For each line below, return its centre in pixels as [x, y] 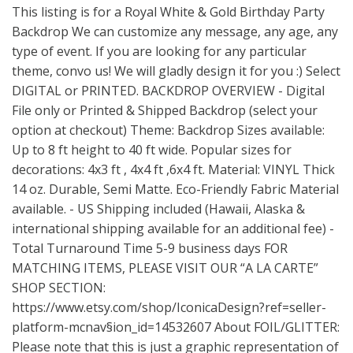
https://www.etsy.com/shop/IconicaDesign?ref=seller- [169, 307]
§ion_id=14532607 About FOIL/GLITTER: [223, 327]
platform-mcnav [59, 327]
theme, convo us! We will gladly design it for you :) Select [176, 71]
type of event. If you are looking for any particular [159, 51]
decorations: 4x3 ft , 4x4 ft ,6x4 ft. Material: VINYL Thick [173, 169]
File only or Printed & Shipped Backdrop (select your [165, 110]
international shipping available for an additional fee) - [173, 229]
